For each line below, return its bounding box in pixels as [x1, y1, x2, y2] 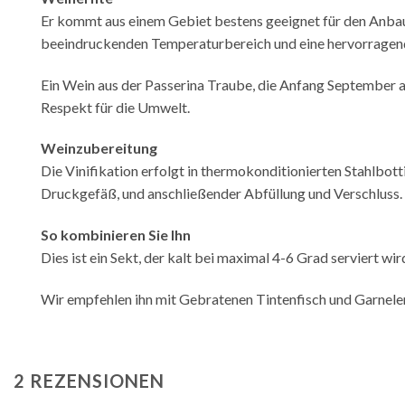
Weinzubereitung [41, 139, 157, 157]
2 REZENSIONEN [14, 369, 165, 391]
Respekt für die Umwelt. [41, 98, 190, 116]
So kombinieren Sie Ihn [41, 226, 191, 244]
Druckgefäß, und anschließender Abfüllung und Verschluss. [41, 184, 402, 202]
